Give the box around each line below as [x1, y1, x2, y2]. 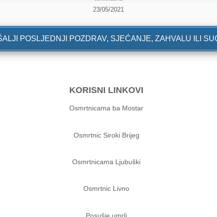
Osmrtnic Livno [83, 185, 130, 193]
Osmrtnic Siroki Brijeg [73, 131, 139, 139]
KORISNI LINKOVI [69, 85, 144, 95]
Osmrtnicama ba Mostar [69, 104, 144, 112]
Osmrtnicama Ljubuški [72, 157, 141, 166]
